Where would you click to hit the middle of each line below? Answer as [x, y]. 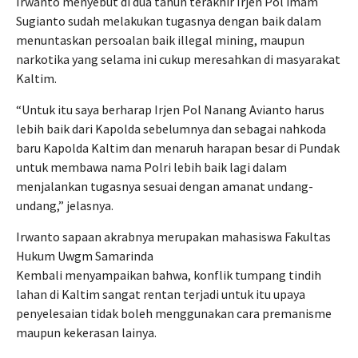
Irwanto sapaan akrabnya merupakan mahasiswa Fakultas [173, 237]
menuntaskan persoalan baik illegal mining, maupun [160, 40]
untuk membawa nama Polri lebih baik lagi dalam [151, 167]
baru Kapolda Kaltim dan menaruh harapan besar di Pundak [178, 148]
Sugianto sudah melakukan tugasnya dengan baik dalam [169, 21]
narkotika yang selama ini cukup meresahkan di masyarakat [178, 59]
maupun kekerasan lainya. [86, 332]
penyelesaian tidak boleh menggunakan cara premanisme [174, 313]
